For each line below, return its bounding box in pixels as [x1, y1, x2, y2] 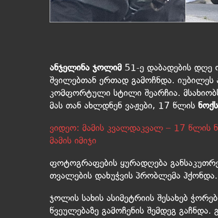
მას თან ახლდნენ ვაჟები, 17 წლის [50, 100, 198, 111]
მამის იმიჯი [50, 135, 96, 146]
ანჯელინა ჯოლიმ [50, 62, 125, 73]
